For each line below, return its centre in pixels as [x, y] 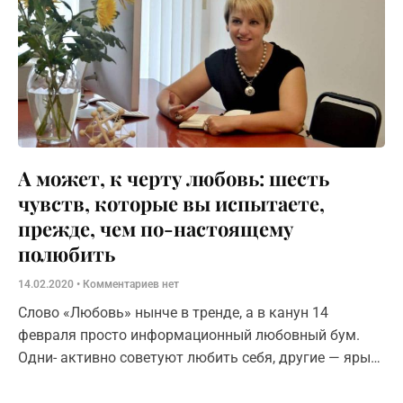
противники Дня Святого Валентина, [142, 380]
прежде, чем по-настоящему [156, 228]
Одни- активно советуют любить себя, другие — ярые [198, 357]
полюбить [67, 253]
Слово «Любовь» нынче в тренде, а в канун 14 [173, 312]
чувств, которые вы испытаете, [171, 203]
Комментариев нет [130, 284]
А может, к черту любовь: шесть [174, 178]
